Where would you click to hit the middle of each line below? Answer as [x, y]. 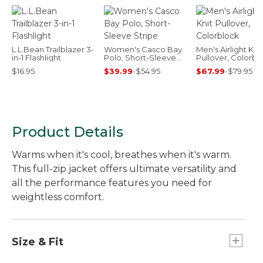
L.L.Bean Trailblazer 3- [53, 49]
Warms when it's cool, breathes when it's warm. [122, 154]
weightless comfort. [58, 197]
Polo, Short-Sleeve [140, 57]
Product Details [68, 131]
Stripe [116, 65]
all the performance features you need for [112, 183]
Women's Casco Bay [143, 49]
